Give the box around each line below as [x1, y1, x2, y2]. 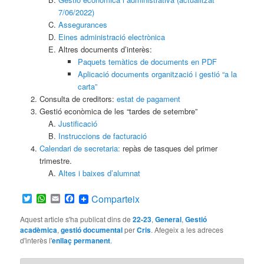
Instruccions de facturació [58, 130, 147, 141]
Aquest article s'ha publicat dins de [20, 213, 133, 224]
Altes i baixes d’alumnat [58, 167, 141, 179]
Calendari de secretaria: [39, 142, 120, 154]
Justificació [58, 117, 98, 129]
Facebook [74, 191, 116, 205]
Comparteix [91, 192, 140, 206]
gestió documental [61, 224, 123, 235]
